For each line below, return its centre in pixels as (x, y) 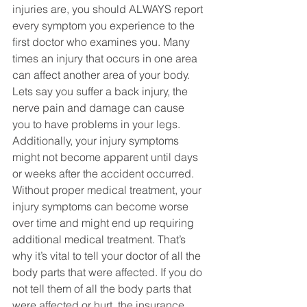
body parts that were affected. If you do (109, 272)
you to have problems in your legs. (98, 124)
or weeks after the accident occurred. (105, 173)
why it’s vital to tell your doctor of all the (108, 256)
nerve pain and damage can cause (100, 108)
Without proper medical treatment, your (108, 190)
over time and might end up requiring (105, 223)
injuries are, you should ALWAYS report (109, 9)
